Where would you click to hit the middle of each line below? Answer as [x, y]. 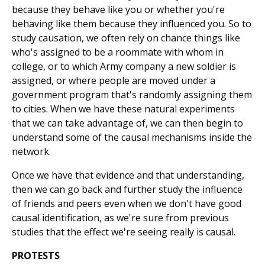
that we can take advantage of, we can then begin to [127, 123]
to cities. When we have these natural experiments [123, 109]
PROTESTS [36, 256]
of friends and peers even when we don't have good [127, 204]
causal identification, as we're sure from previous [120, 218]
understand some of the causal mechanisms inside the [132, 138]
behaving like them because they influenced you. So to [132, 24]
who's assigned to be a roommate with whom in [118, 52]
